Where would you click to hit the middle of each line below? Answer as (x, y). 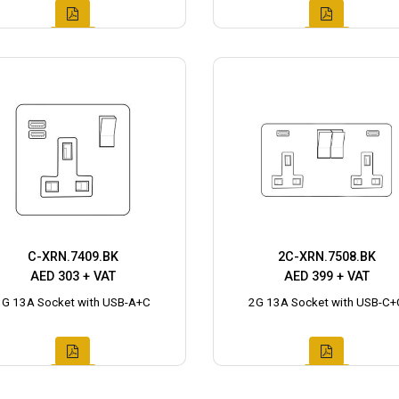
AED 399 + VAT (326, 276)
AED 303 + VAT (73, 276)
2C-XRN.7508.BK (326, 256)
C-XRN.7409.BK (73, 256)
